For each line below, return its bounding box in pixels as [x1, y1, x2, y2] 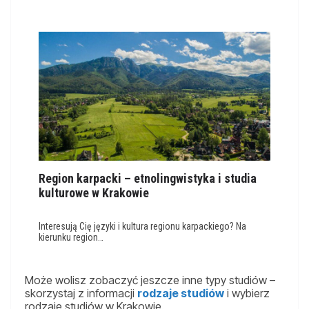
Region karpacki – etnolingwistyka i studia [39, 170, 257, 186]
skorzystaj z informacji [25, 286, 137, 300]
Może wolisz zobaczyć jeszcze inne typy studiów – [25, 272, 275, 287]
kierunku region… [39, 231, 103, 243]
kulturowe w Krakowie [39, 185, 149, 200]
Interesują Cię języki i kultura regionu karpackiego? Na [39, 220, 246, 232]
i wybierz [224, 286, 270, 300]
